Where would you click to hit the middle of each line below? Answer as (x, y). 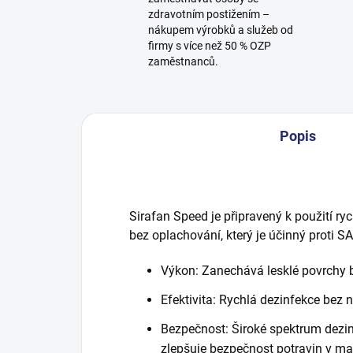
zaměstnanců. (183, 61)
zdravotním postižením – (209, 14)
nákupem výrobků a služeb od (221, 30)
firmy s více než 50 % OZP (210, 46)
